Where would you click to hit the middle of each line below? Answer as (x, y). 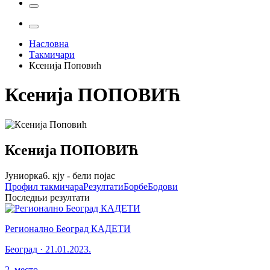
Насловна (49, 44)
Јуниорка (24, 175)
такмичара (62, 186)
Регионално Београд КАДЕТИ (68, 228)
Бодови (163, 186)
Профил (23, 186)
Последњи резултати (47, 197)
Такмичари (52, 55)
